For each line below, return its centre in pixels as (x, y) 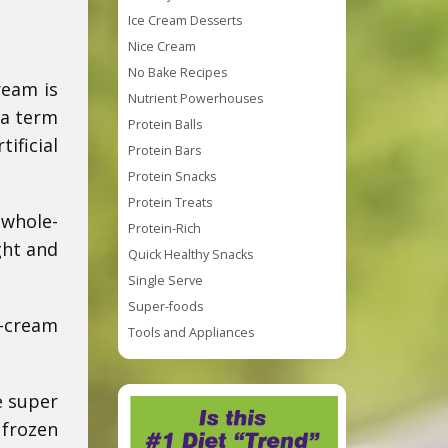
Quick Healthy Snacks (190, 254)
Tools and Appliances (191, 332)
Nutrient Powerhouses (195, 98)
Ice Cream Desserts (185, 20)
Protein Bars (164, 150)
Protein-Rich (164, 228)
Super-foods (165, 306)
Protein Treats (170, 202)
